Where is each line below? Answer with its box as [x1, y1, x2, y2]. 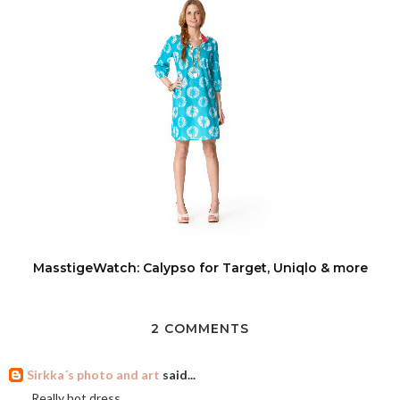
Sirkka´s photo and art [27, 367, 160, 382]
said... [160, 367, 196, 382]
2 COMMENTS [151, 321, 249, 337]
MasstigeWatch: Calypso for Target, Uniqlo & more [32, 260, 368, 276]
